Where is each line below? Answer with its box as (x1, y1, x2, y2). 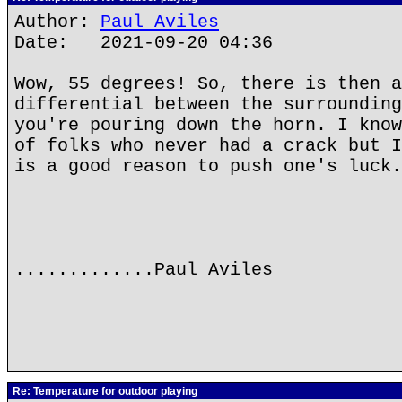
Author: (14, 12, 100, 32)
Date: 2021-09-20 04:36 (14, 32, 273, 53)
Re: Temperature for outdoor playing (10, 385, 197, 398)
